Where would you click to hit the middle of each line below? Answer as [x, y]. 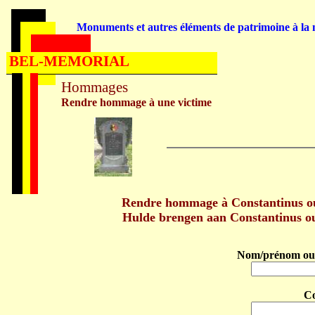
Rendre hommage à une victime [136, 102]
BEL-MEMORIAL [69, 61]
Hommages [95, 87]
